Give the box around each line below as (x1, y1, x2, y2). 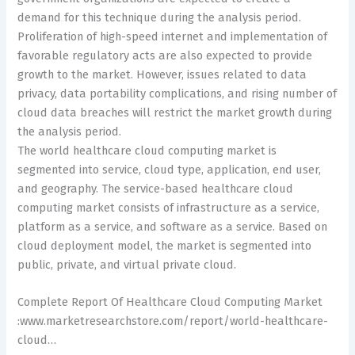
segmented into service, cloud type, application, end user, (17, 162, 322, 177)
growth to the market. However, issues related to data (17, 67, 307, 82)
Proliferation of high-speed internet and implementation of (17, 29, 328, 44)
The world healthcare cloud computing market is (17, 143, 277, 158)
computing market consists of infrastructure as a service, (17, 200, 320, 215)
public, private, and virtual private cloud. (17, 257, 237, 272)
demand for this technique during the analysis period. (17, 10, 302, 25)
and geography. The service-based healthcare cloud (17, 181, 294, 196)
